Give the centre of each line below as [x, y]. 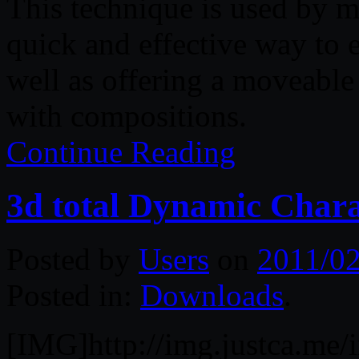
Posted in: [73, 295]
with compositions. [127, 115]
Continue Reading [121, 151]
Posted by [73, 259]
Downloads [212, 295]
